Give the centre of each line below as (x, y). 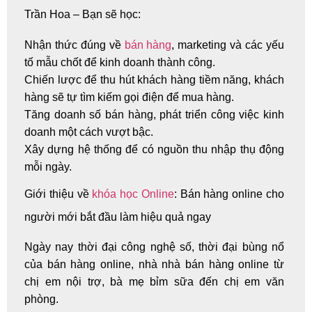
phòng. (41, 299)
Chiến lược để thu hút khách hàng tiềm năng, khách (154, 79)
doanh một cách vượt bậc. (89, 132)
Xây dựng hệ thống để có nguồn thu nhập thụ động (154, 149)
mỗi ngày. (48, 166)
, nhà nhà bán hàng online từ (208, 264)
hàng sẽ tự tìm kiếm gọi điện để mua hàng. (129, 97)
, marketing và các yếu (228, 45)
